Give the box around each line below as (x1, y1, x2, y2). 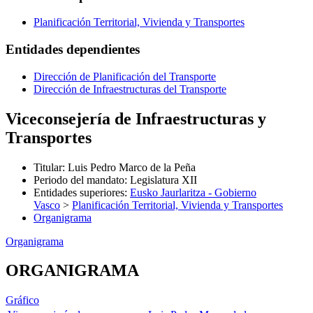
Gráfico (6, 294, 39, 307)
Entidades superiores (34, 186, 124, 198)
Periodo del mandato (34, 173, 124, 186)
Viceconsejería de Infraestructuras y (6, 109, 266, 128)
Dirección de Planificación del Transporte (34, 70, 216, 82)
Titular (34, 161, 62, 173)
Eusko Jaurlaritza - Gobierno (130, 186, 256, 198)
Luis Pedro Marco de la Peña (68, 161, 196, 173)
